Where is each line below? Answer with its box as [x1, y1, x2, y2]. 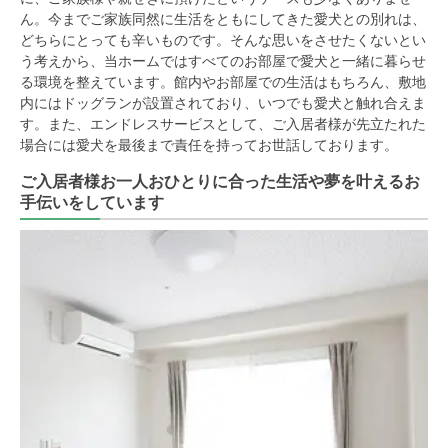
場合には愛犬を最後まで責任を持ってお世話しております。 [20, 136, 398, 154]
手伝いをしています [20, 193, 164, 212]
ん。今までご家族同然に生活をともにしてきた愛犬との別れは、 [20, 10, 426, 28]
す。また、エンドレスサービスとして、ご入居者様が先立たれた [20, 115, 426, 133]
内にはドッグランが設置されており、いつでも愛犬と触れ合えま [20, 94, 426, 112]
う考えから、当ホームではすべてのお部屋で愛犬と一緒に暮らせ [20, 52, 426, 70]
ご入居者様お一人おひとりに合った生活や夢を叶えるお [20, 172, 420, 191]
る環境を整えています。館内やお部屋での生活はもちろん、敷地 [20, 73, 426, 91]
